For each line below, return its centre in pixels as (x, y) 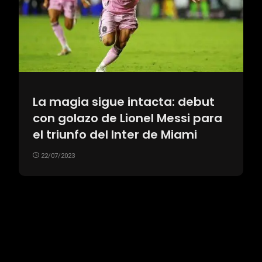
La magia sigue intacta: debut (124, 101)
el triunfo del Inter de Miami (115, 134)
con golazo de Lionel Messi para (127, 118)
